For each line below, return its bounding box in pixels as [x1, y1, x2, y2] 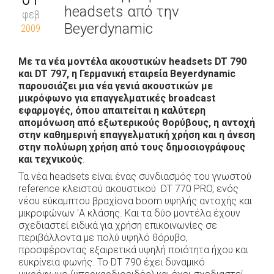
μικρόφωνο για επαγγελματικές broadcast [18, 92, 215, 104]
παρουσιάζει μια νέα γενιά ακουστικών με [18, 80, 213, 92]
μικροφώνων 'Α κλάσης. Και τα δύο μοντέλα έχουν [18, 207, 240, 219]
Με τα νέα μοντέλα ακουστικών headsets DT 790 [18, 56, 246, 67]
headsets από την [64, 3, 179, 20]
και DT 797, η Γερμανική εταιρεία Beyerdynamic [18, 68, 235, 80]
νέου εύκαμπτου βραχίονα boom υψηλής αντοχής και [18, 195, 252, 207]
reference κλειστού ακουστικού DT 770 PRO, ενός [18, 183, 239, 194]
